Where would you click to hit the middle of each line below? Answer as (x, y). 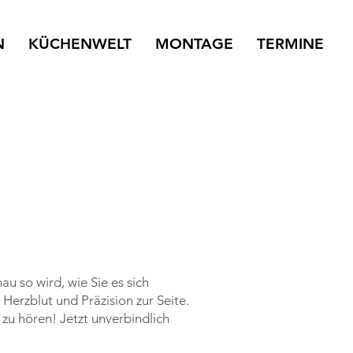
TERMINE (290, 44)
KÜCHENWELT (80, 44)
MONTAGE (194, 44)
